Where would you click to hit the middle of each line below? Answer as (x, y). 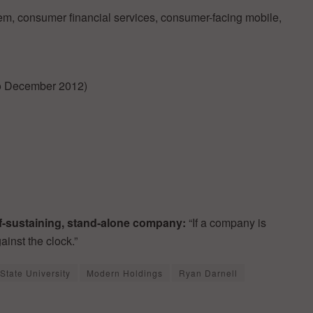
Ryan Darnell (208, 272)
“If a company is (227, 222)
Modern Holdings (125, 272)
